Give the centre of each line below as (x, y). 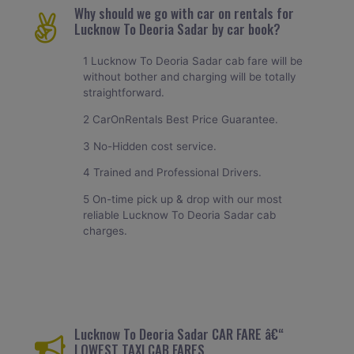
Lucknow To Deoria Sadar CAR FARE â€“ (179, 333)
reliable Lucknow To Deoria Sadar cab (180, 215)
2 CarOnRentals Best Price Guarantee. (181, 120)
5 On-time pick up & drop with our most (183, 199)
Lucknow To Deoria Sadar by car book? (177, 29)
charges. (105, 230)
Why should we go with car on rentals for (184, 13)
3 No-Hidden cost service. (150, 146)
